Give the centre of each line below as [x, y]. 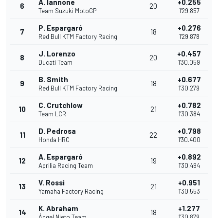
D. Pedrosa [57, 131]
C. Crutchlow [61, 105]
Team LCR [52, 114]
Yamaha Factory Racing [71, 191]
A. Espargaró [61, 157]
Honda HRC [54, 140]
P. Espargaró [61, 28]
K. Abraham [58, 209]
